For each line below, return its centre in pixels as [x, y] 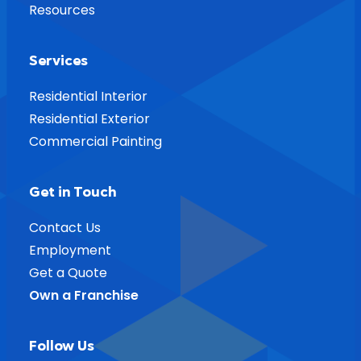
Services [58, 60]
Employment [70, 250]
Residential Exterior [89, 119]
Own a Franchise [84, 295]
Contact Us [65, 228]
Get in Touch [73, 192]
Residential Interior [88, 96]
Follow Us [62, 346]
